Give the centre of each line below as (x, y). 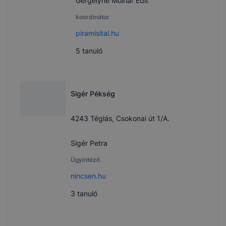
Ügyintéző (85, 160)
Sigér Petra (89, 143)
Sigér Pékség (93, 94)
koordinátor (93, 17)
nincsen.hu (88, 176)
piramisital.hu (97, 33)
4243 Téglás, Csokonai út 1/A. (120, 119)
